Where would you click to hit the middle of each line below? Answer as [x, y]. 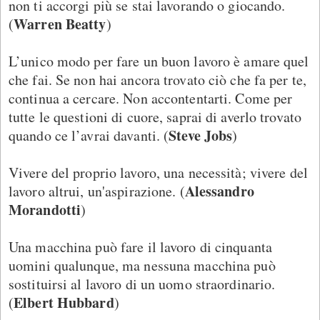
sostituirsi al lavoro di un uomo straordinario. [142, 284]
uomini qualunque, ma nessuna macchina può [142, 265]
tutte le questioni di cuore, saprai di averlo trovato [155, 116]
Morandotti [45, 209]
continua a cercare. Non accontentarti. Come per [151, 98]
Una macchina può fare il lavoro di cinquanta [141, 246]
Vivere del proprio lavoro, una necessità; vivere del [158, 172]
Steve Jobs [201, 135]
